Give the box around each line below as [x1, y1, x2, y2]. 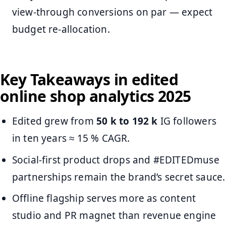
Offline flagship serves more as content [12, 192, 196, 205]
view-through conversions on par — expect [12, 5, 213, 19]
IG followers [157, 115, 216, 128]
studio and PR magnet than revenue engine [12, 209, 216, 222]
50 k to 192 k [96, 115, 158, 128]
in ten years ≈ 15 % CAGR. [12, 132, 130, 145]
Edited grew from [12, 115, 96, 128]
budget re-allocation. [12, 22, 110, 36]
